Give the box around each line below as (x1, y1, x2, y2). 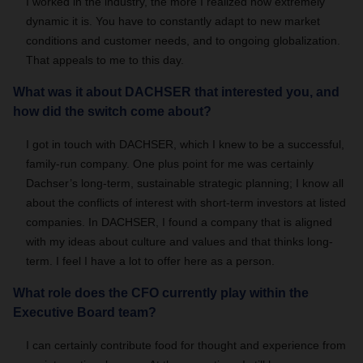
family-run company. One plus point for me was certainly (26, 157, 314, 170)
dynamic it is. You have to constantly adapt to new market (26, 15, 320, 28)
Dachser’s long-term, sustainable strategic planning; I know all (26, 177, 344, 190)
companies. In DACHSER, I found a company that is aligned (26, 216, 332, 228)
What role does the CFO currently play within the (13, 286, 309, 300)
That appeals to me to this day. (26, 53, 184, 66)
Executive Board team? (13, 305, 156, 319)
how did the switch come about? (13, 105, 211, 118)
